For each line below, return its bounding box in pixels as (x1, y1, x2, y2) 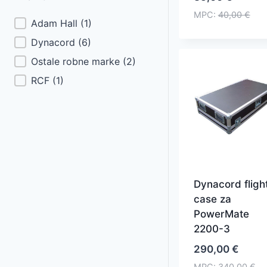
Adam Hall (31, 17, 80, 29)
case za (193, 193, 231, 205)
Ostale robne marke (31, 55, 123, 67)
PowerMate (193, 207, 249, 220)
